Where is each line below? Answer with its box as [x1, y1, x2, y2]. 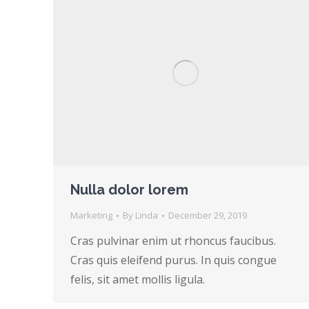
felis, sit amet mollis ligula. [70, 272, 205, 288]
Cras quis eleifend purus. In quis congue [70, 252, 277, 268]
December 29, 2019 [168, 209, 247, 222]
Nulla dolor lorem [70, 181, 188, 199]
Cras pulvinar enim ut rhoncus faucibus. [70, 233, 276, 249]
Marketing [70, 209, 112, 222]
